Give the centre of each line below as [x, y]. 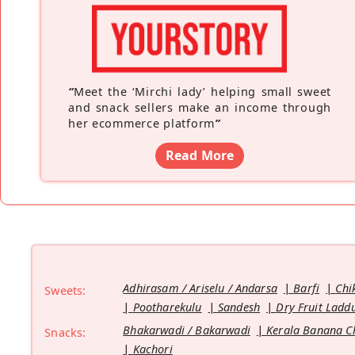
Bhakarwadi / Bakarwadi [187, 330]
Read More [200, 155]
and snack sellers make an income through [200, 107]
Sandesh [239, 307]
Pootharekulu [167, 307]
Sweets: [65, 290]
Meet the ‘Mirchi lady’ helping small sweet [202, 91]
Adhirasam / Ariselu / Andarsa [200, 288]
